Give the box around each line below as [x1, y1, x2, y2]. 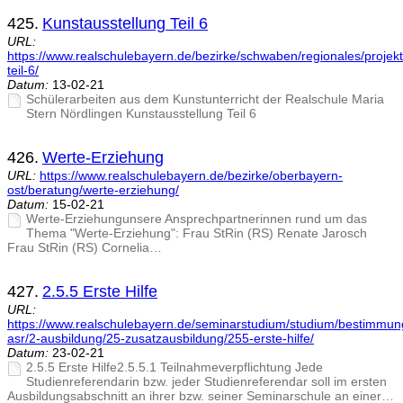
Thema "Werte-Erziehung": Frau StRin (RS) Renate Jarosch [26, 226, 367, 241]
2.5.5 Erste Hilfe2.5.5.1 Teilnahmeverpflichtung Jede [26, 360, 323, 375]
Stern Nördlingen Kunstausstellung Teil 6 [26, 106, 256, 121]
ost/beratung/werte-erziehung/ [7, 183, 179, 198]
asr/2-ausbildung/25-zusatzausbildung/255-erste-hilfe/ [7, 331, 314, 346]
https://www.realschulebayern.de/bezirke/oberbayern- [40, 168, 343, 184]
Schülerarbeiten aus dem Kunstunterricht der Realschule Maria [26, 92, 384, 107]
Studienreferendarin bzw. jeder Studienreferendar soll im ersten [26, 374, 387, 390]
